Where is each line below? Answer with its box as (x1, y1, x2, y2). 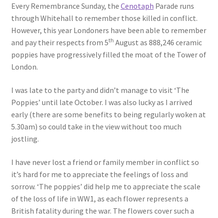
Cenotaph (120, 1, 154, 11)
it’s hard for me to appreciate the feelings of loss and (11, 169, 188, 179)
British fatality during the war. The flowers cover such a (11, 205, 194, 216)
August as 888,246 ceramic (113, 37, 202, 48)
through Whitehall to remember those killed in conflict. (11, 13, 198, 23)
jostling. (11, 134, 39, 144)
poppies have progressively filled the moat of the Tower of (11, 50, 206, 60)
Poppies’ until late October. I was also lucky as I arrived (11, 97, 192, 107)
